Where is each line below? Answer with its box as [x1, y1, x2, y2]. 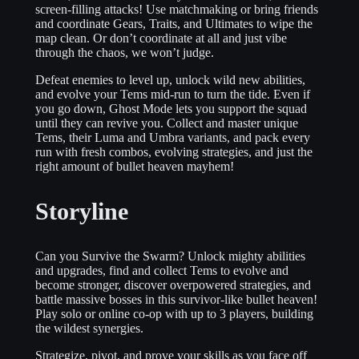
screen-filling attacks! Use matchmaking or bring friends [35, 2, 318, 17]
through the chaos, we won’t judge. [35, 46, 214, 60]
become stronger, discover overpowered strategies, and [35, 278, 311, 292]
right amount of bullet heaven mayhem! [35, 159, 234, 174]
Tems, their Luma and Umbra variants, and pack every [35, 131, 310, 145]
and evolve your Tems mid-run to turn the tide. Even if [35, 87, 310, 102]
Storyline [35, 198, 128, 225]
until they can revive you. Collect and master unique [35, 116, 298, 131]
